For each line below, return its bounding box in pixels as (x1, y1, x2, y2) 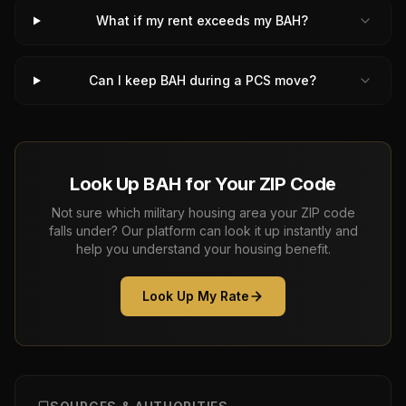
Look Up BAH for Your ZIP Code (70, 173, 336, 195)
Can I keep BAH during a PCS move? (88, 72, 316, 88)
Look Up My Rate (142, 288, 249, 304)
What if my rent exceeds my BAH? (96, 13, 309, 28)
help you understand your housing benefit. (75, 241, 331, 256)
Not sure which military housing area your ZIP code (51, 205, 355, 220)
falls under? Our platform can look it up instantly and (48, 223, 358, 238)
